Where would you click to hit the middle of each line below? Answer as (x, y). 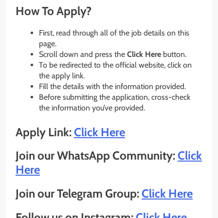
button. (174, 54)
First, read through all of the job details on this (114, 33)
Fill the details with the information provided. (112, 86)
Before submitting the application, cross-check (115, 97)
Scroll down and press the (83, 54)
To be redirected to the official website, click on (115, 65)
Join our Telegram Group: (79, 194)
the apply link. (62, 75)
